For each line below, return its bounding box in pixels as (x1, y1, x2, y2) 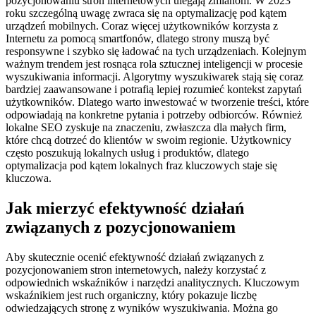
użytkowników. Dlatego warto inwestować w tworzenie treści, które (6, 95, 309, 108)
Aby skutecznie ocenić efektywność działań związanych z (6, 250, 264, 263)
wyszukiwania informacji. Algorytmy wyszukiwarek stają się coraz (6, 70, 303, 83)
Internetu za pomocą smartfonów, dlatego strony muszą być (6, 32, 269, 44)
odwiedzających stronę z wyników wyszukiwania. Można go (6, 301, 278, 314)
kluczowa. (6, 171, 51, 184)
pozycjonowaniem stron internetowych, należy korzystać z (6, 263, 266, 276)
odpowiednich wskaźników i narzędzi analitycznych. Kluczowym (6, 276, 299, 288)
